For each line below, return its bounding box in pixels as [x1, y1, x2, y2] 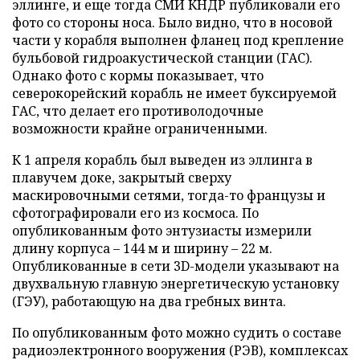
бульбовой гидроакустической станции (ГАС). [12, 48, 313, 67]
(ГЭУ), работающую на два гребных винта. [12, 292, 286, 310]
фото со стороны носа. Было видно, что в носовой [12, 13, 333, 31]
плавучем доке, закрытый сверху [12, 168, 231, 186]
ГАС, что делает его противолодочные [12, 101, 264, 120]
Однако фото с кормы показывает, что [12, 66, 264, 84]
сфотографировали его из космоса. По [12, 203, 259, 222]
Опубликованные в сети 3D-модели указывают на [12, 256, 339, 275]
